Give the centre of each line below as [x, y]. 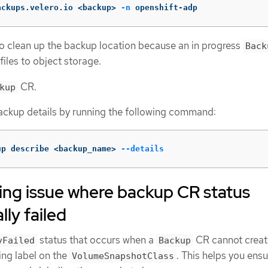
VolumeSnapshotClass [123, 256]
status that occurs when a [97, 240]
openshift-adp [164, 8]
